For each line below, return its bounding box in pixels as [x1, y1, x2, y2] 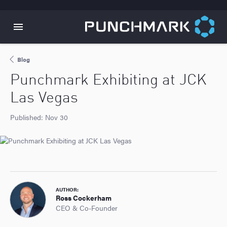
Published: [10, 112, 45, 122]
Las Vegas [10, 91, 78, 106]
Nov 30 [45, 112, 68, 122]
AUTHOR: [56, 185, 80, 193]
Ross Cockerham [56, 193, 111, 203]
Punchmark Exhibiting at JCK [10, 73, 206, 88]
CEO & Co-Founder [56, 203, 118, 213]
